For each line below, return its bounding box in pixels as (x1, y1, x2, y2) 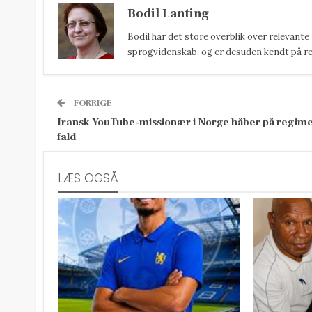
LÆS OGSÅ (58, 170, 118, 187)
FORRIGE (72, 97, 112, 109)
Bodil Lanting (127, 6, 209, 22)
